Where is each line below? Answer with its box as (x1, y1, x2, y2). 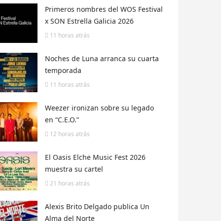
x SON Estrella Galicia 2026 (45, 16, 134, 26)
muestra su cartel (45, 164, 103, 174)
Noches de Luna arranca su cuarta (45, 54, 159, 64)
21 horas (50, 179, 74, 188)
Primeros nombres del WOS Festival (45, 4, 163, 14)
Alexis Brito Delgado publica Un (45, 202, 149, 212)
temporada (45, 66, 81, 75)
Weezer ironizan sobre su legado (45, 103, 154, 113)
